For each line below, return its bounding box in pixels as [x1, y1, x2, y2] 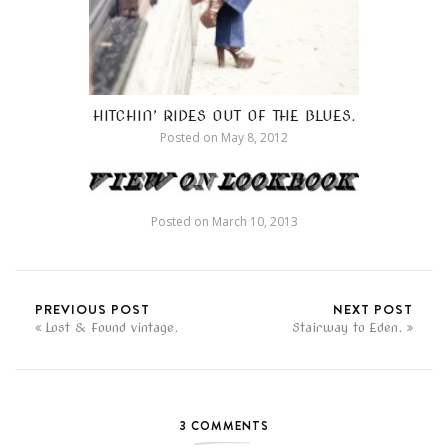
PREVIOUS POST [35, 299, 150, 318]
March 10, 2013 [208, 212, 298, 230]
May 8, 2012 [218, 129, 288, 147]
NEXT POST [333, 299, 413, 318]
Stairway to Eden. [292, 319, 402, 335]
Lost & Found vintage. [46, 319, 178, 335]
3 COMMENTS [179, 416, 269, 434]
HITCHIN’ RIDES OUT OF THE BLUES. [92, 107, 356, 126]
